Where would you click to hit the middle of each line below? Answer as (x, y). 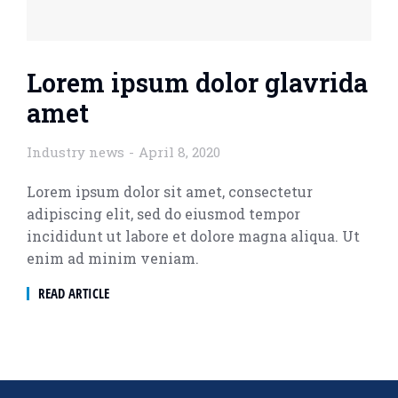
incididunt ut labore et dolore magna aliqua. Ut (193, 236)
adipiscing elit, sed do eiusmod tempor (163, 214)
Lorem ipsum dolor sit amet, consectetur (170, 192)
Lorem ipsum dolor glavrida (197, 83)
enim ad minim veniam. (113, 259)
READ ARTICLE (74, 294)
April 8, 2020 (179, 152)
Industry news (76, 152)
